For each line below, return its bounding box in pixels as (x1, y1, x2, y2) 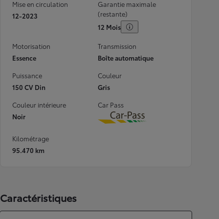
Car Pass (98, 100, 124, 109)
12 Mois (98, 22, 121, 31)
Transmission (98, 42, 136, 50)
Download (122, 117, 160, 129)
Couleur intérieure (12, 100, 66, 109)
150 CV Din (12, 83, 45, 91)
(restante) (98, 9, 128, 18)
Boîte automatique (98, 53, 153, 62)
